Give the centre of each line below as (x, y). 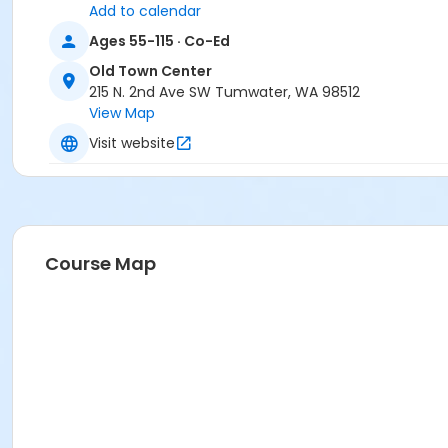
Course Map (100, 264)
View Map (122, 113)
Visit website (132, 142)
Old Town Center (150, 71)
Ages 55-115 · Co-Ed (159, 40)
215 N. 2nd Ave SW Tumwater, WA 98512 (224, 92)
